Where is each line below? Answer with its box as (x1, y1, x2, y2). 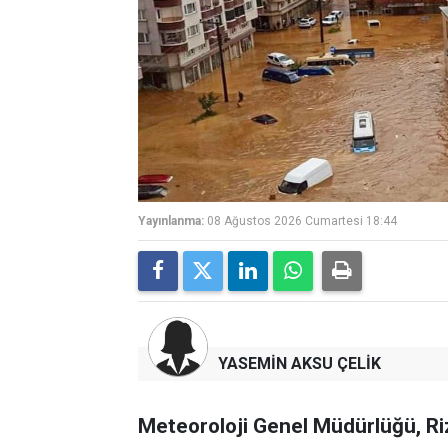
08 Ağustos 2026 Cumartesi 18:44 (207, 213, 397, 228)
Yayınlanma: (138, 213, 204, 228)
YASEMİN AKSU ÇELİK (218, 353, 381, 373)
